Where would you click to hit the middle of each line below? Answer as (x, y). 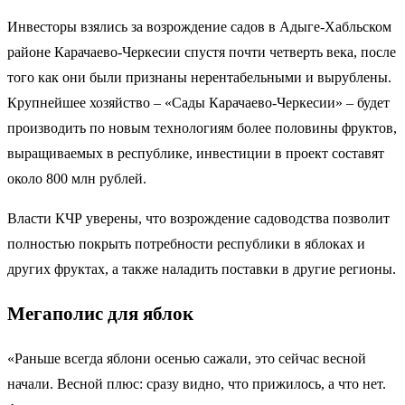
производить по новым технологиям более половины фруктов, (202, 128)
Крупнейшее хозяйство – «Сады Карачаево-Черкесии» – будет (198, 103)
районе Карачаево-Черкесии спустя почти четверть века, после (202, 52)
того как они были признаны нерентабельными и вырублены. (199, 78)
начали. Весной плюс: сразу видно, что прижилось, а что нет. (197, 383)
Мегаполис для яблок (100, 314)
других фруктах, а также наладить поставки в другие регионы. (202, 269)
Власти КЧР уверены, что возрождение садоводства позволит (198, 219)
